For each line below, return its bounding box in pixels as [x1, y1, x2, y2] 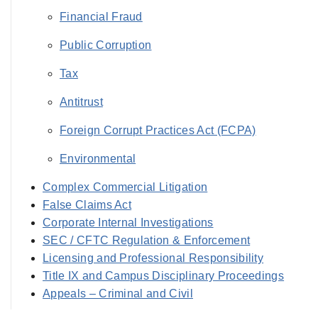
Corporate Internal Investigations [43, 216, 214, 229]
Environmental [60, 153, 136, 165]
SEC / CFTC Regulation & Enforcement [43, 234, 251, 246]
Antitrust [60, 96, 103, 108]
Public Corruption [60, 39, 152, 51]
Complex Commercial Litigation [43, 181, 208, 193]
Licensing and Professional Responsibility [43, 252, 264, 264]
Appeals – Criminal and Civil [43, 287, 193, 300]
